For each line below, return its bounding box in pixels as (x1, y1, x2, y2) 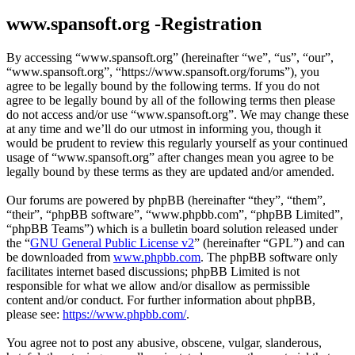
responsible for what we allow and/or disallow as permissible (6, 279, 310, 293)
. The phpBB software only (200, 250, 338, 265)
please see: (6, 307, 63, 322)
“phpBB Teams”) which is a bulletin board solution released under (6, 222, 338, 236)
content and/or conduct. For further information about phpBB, (6, 293, 315, 307)
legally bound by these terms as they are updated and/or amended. (6, 165, 334, 179)
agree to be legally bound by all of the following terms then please (6, 94, 335, 108)
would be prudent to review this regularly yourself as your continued (6, 136, 348, 151)
